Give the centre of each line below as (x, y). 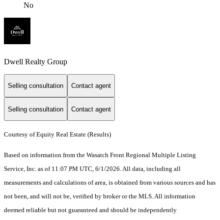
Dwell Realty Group (36, 61)
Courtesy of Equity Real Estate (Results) (57, 134)
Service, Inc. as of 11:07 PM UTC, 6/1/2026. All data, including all (92, 168)
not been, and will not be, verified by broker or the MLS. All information (100, 196)
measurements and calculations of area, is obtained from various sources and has (110, 182)
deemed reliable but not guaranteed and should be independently (90, 210)
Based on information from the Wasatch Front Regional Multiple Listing (100, 155)
